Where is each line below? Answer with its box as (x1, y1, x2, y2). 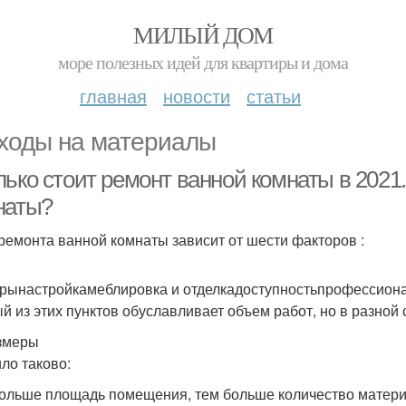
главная (80, 82, 147, 109)
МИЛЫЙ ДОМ (133, 19, 273, 50)
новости (163, 82, 230, 109)
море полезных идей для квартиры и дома (58, 50, 348, 74)
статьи (246, 82, 301, 109)
